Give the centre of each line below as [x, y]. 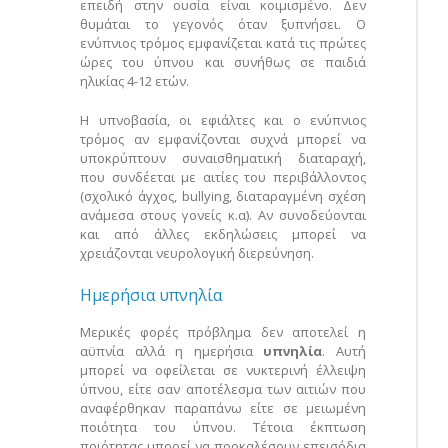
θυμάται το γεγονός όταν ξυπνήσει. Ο [223, 24]
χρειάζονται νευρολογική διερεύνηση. [197, 253]
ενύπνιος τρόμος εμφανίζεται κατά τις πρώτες [223, 43]
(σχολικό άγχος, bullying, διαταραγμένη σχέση [223, 196]
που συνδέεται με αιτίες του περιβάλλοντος [223, 177]
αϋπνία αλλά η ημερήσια [172, 351]
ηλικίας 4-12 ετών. [134, 81]
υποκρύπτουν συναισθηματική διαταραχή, [223, 158]
